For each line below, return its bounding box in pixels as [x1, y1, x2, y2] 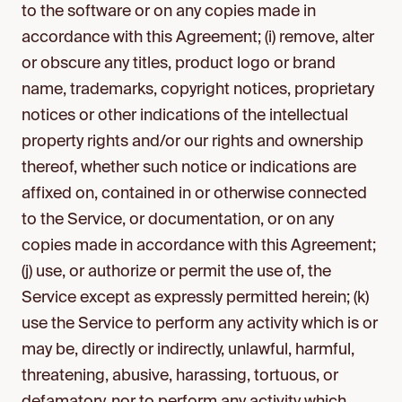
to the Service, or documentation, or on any [22, 212, 334, 228]
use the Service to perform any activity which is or [22, 316, 378, 332]
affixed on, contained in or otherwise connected [22, 186, 367, 202]
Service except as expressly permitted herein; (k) [22, 290, 369, 306]
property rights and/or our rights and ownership [22, 134, 363, 150]
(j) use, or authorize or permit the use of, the [22, 264, 331, 280]
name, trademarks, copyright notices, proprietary [22, 82, 374, 98]
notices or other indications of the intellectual [22, 108, 348, 124]
